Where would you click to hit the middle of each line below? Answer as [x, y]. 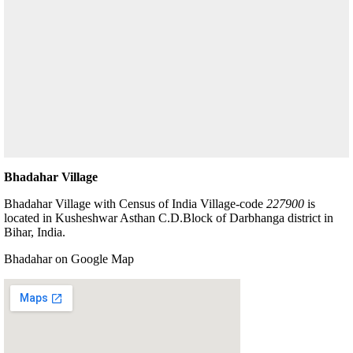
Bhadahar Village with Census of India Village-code [135, 203]
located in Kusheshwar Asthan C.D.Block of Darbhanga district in [169, 217]
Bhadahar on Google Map [69, 258]
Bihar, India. [35, 232]
